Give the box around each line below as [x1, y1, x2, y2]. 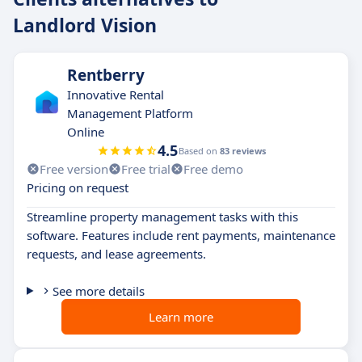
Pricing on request [27, 179, 128, 196]
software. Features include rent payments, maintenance [27, 226, 335, 243]
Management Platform [67, 104, 193, 121]
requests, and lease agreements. [27, 245, 206, 262]
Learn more [149, 308, 213, 325]
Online [67, 123, 104, 140]
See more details [52, 282, 145, 299]
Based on [178, 144, 220, 157]
